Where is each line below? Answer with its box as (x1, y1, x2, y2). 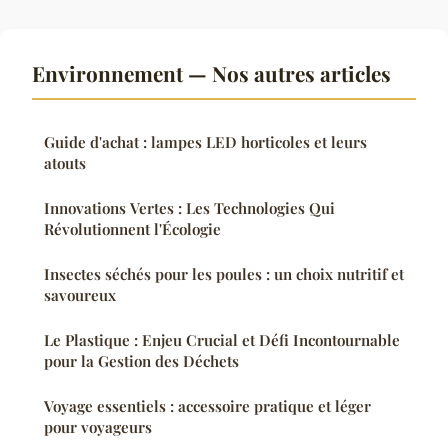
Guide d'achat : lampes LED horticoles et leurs (44, 132, 367, 153)
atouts (44, 153, 86, 174)
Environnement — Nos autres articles (32, 59, 391, 88)
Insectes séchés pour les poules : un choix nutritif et (44, 264, 404, 285)
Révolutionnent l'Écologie (44, 219, 221, 240)
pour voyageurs (44, 417, 152, 438)
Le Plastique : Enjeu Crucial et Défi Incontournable (44, 330, 400, 351)
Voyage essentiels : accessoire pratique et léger (44, 396, 371, 417)
